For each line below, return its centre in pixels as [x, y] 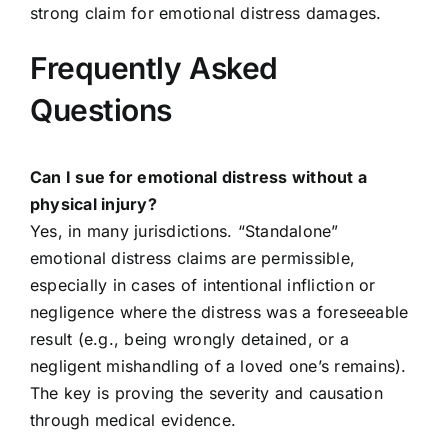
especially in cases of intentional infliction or [202, 285]
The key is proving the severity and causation [206, 393]
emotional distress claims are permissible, [192, 258]
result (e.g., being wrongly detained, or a [189, 339]
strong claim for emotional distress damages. [205, 13]
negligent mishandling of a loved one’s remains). [218, 366]
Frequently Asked [153, 68]
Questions [100, 110]
